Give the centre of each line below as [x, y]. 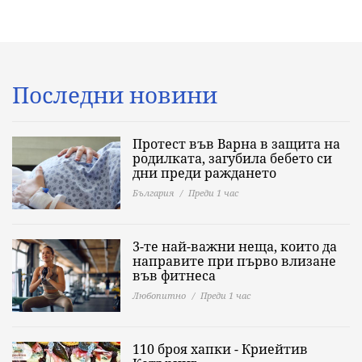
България [153, 193]
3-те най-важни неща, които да [235, 246]
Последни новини [115, 95]
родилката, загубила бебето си [232, 158]
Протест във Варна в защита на [236, 144]
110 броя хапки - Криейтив [220, 349]
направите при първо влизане [234, 261]
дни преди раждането [204, 173]
